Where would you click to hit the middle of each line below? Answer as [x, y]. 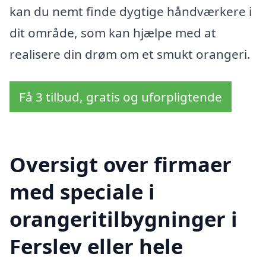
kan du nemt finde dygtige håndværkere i [131, 12]
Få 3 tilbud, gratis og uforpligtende [121, 96]
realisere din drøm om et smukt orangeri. [130, 54]
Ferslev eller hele [96, 246]
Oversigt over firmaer [121, 164]
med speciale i [82, 191]
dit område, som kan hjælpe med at [113, 33]
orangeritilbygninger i [123, 218]
